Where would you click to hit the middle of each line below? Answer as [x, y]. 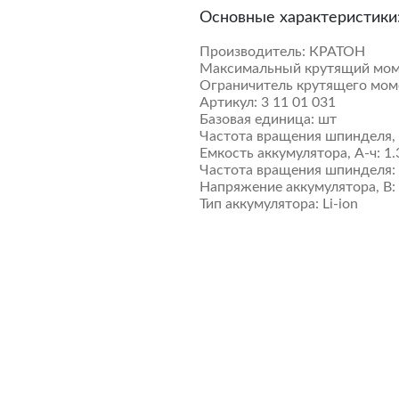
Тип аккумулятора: [259, 204]
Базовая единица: [257, 119]
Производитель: [252, 52]
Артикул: [228, 102]
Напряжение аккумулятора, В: [297, 187]
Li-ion [340, 204]
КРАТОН [337, 52]
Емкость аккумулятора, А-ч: [290, 153]
